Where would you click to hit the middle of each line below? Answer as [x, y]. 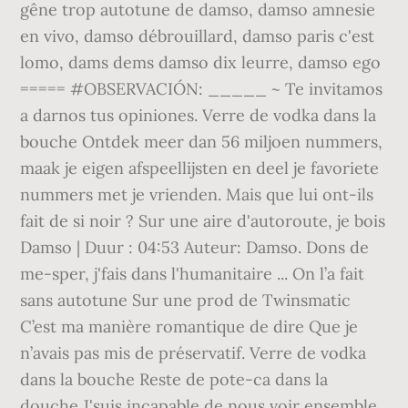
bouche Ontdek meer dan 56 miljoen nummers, [202, 142]
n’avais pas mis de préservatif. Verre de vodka [194, 353]
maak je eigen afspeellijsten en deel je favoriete [200, 168]
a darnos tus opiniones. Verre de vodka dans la [199, 115]
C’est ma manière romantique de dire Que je [189, 326]
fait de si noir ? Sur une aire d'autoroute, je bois [203, 221]
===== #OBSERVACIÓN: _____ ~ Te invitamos [202, 89]
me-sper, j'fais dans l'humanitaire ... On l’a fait [193, 274]
